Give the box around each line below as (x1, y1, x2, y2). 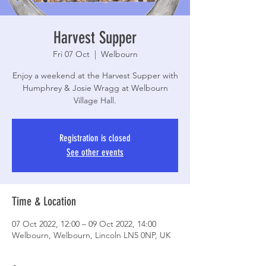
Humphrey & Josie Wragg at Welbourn (22, 83, 168, 93)
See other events (66, 147, 123, 158)
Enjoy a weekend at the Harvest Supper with (12, 70, 178, 81)
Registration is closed (59, 132, 131, 144)
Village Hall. (74, 95, 116, 106)
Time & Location (12, 194, 76, 208)
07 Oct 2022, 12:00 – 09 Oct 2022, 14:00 (12, 218, 156, 229)
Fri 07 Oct (52, 49, 90, 59)
